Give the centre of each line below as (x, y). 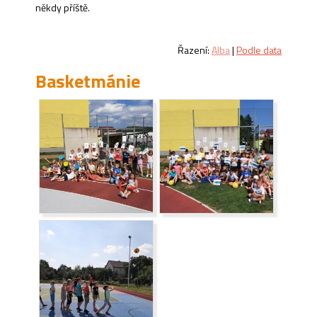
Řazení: (195, 50)
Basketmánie (88, 81)
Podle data (259, 50)
